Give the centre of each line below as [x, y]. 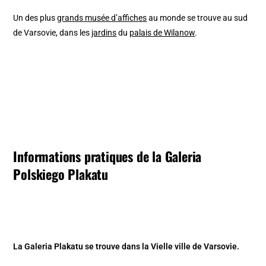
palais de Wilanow [162, 33]
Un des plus [35, 18]
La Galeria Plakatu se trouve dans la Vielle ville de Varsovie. [126, 247]
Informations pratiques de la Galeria [107, 156]
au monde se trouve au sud [197, 18]
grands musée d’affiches [102, 18]
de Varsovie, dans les [53, 33]
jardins [104, 33]
